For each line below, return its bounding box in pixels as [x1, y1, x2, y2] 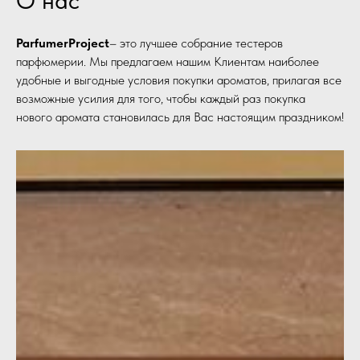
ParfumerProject [16, 35, 109, 51]
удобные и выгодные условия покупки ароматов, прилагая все [16, 72, 342, 88]
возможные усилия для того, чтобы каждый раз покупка [16, 90, 305, 106]
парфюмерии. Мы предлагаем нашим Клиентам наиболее [16, 53, 319, 69]
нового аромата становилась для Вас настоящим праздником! [16, 108, 344, 125]
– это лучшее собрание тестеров [109, 35, 283, 51]
